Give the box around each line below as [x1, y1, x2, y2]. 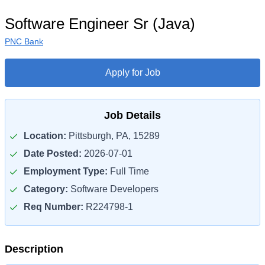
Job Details [104, 109, 161, 121]
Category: [24, 184, 68, 194]
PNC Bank [5, 37, 43, 46]
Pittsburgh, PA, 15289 [66, 131, 160, 141]
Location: [24, 131, 66, 141]
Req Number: [24, 202, 83, 212]
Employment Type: [24, 166, 108, 176]
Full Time [108, 166, 149, 176]
